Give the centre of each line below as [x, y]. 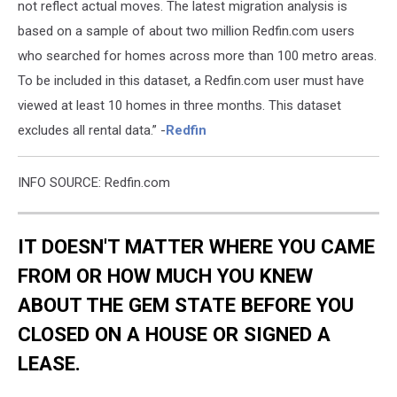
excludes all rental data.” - [92, 131]
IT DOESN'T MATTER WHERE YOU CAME [196, 247]
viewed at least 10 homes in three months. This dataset [179, 106]
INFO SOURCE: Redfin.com [94, 183]
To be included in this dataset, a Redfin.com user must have [191, 81]
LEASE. [49, 364]
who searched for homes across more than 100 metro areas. [197, 56]
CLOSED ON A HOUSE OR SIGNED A [174, 335]
